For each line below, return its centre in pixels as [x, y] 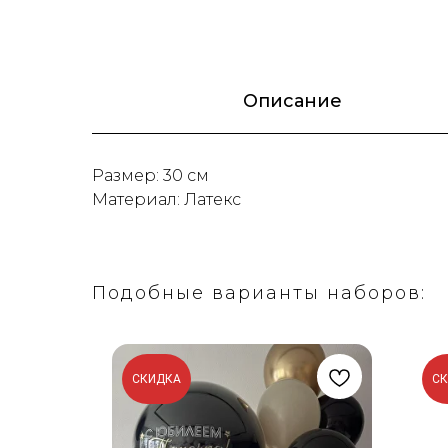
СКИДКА [156, 379]
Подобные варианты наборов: [259, 293]
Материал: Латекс [166, 199]
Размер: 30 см [150, 175]
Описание [292, 101]
